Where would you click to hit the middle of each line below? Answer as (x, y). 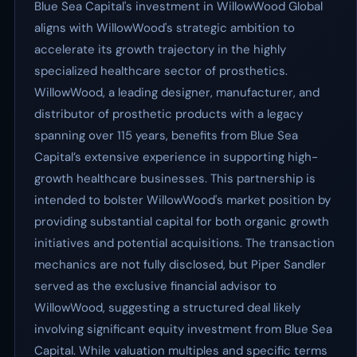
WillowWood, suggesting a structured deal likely (167, 308)
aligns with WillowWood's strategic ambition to (165, 28)
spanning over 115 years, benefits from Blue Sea (166, 135)
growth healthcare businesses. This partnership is (175, 178)
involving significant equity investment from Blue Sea (183, 329)
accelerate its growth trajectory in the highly (160, 49)
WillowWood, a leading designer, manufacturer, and (177, 92)
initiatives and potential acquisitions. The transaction (184, 243)
